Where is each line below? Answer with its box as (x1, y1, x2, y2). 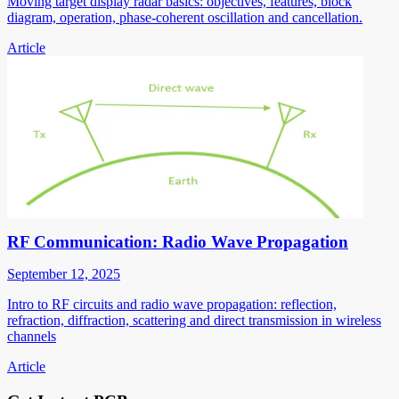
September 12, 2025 (7, 265, 120, 281)
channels (7, 328, 56, 344)
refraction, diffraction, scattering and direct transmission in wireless (7, 312, 381, 328)
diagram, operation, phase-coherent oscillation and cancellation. (7, 9, 362, 25)
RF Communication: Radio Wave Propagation (7, 232, 348, 251)
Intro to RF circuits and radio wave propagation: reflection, (7, 296, 337, 312)
